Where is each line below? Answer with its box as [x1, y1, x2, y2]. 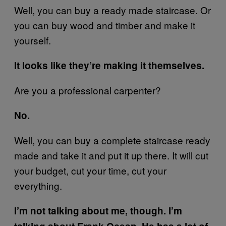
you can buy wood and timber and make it [14, 18, 195, 32]
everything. [14, 178, 62, 192]
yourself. [14, 33, 51, 47]
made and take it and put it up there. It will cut [14, 148, 208, 162]
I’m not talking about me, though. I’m [14, 203, 182, 217]
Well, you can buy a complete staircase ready [14, 133, 210, 147]
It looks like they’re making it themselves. [14, 58, 204, 72]
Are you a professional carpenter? [14, 83, 161, 97]
